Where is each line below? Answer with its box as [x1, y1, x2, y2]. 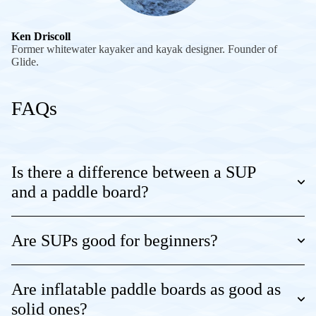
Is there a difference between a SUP [11, 163, 255, 182]
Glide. [11, 56, 39, 68]
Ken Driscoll [11, 30, 71, 43]
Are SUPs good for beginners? [11, 231, 218, 250]
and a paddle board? [11, 183, 149, 202]
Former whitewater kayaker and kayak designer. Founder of [11, 43, 277, 56]
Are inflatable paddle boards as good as [11, 280, 281, 299]
